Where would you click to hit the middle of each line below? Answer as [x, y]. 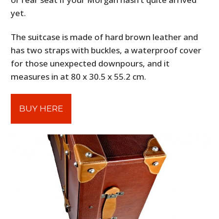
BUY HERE [41, 109]
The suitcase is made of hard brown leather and [105, 37]
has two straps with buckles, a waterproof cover [106, 50]
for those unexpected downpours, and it [90, 64]
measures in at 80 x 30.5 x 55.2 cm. [79, 77]
